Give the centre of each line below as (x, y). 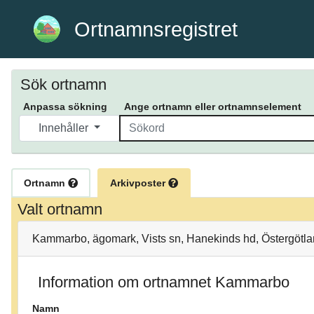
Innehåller (64, 128)
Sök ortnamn (63, 85)
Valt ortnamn (60, 210)
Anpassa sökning (65, 107)
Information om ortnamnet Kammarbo (164, 282)
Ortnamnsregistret (156, 29)
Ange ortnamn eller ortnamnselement (213, 107)
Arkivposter (139, 183)
